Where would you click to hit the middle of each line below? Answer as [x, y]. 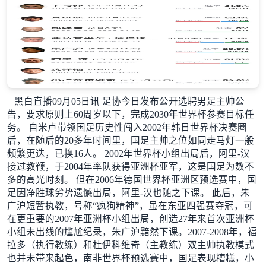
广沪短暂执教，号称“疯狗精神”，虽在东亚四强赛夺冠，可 [130, 205]
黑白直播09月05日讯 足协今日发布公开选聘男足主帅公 [129, 101]
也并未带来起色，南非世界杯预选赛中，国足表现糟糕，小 [130, 258]
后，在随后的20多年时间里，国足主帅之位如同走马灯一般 [130, 140]
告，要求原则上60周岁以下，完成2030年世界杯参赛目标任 [130, 114]
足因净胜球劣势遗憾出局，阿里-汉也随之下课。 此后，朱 [128, 192]
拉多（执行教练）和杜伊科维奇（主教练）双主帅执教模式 [130, 245]
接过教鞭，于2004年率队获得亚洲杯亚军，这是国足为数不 [130, 166]
